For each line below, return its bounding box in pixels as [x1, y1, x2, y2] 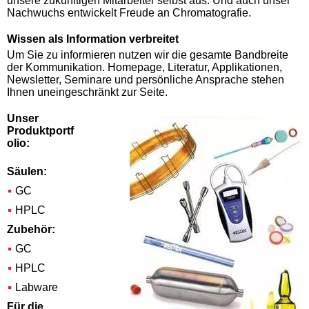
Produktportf [7, 125, 74, 137]
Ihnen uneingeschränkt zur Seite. [7, 86, 168, 99]
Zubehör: [7, 223, 55, 236]
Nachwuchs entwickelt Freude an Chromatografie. [7, 7, 251, 19]
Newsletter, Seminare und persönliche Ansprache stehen [7, 74, 284, 86]
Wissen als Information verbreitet [7, 33, 179, 46]
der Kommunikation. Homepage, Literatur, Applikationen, [7, 61, 282, 74]
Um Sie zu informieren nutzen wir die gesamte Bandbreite [7, 49, 288, 61]
